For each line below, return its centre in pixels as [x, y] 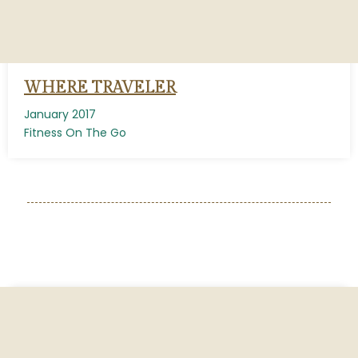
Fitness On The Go [75, 133]
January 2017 [60, 114]
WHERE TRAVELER [100, 88]
